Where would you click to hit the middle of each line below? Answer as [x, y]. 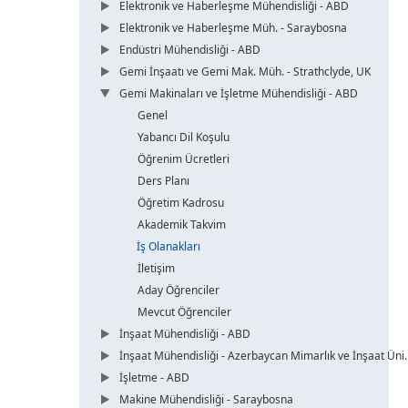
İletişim [156, 268]
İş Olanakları [168, 246]
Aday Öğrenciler [178, 290]
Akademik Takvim [182, 224]
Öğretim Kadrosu [181, 203]
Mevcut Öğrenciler [184, 312]
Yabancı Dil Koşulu [184, 137]
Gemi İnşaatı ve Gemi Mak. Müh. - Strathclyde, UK [245, 71]
